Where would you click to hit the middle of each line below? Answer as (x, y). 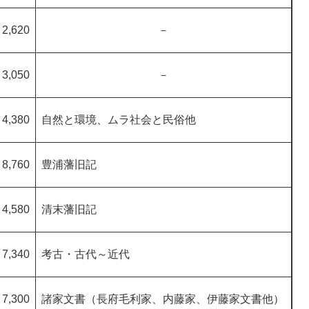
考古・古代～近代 (86, 255)
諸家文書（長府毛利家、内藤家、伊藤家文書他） (163, 299)
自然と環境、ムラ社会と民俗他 (119, 120)
